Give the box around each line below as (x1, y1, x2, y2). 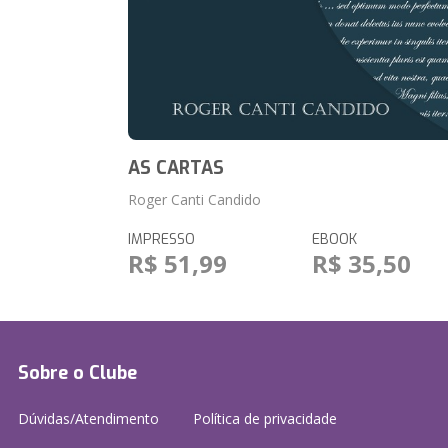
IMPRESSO (128, 230, 196, 249)
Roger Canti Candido (128, 190, 262, 209)
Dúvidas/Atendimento (18, 409, 159, 428)
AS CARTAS (128, 156, 225, 180)
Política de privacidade (193, 409, 337, 428)
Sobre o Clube (18, 361, 137, 385)
